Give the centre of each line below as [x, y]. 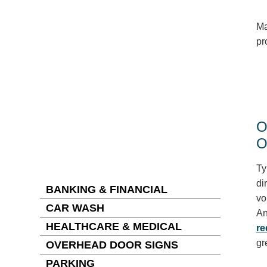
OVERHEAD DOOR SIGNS [112, 245]
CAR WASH [75, 208]
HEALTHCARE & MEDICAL [114, 226]
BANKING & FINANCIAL [107, 190]
